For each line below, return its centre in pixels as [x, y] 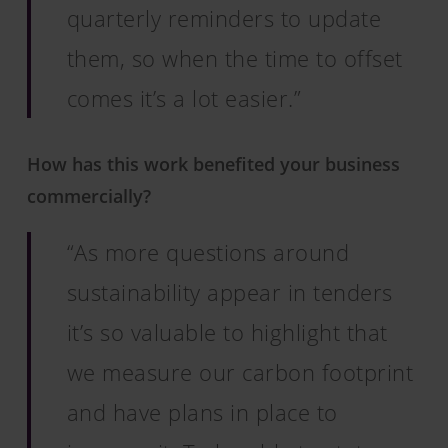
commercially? [88, 196]
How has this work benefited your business [213, 164]
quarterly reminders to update [224, 18]
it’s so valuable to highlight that [227, 332]
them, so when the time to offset [234, 58]
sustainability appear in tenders [229, 292]
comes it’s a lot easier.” [184, 98]
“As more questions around [208, 252]
